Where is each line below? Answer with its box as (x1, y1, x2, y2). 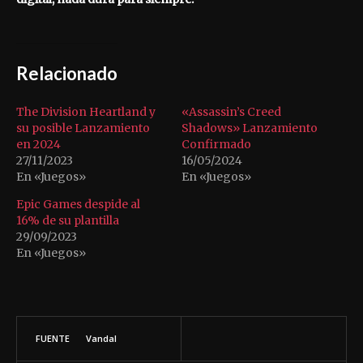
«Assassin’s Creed (181, 105, 281, 120)
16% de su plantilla (16, 213, 119, 228)
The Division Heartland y (16, 105, 156, 120)
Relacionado (16, 62, 117, 85)
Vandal (86, 332, 117, 345)
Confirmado (181, 137, 251, 152)
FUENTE (36, 332, 70, 345)
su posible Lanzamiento (16, 121, 150, 136)
